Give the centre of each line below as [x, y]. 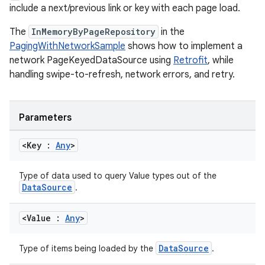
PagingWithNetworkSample [67, 46]
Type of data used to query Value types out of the [118, 176]
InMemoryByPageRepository [93, 32]
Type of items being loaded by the [87, 248]
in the [172, 32]
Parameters [45, 118]
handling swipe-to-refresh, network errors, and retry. [122, 75]
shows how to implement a [184, 46]
